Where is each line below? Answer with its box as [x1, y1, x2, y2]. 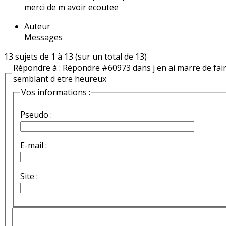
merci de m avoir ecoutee [24, 1, 119, 13]
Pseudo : [20, 109, 52, 120]
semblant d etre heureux [13, 73, 106, 84]
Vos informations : [21, 87, 90, 98]
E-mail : [20, 140, 47, 151]
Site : [20, 171, 38, 182]
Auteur [24, 20, 50, 32]
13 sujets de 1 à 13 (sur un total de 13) [4, 50, 147, 62]
